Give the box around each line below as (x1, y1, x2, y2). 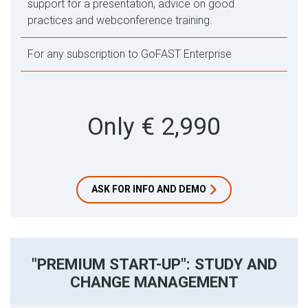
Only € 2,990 (87, 113, 221, 141)
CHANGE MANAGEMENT (69, 273, 239, 291)
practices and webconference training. (27, 14, 212, 27)
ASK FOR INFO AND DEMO (91, 184, 206, 195)
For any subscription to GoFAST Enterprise (27, 47, 232, 60)
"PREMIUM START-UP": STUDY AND (31, 255, 277, 273)
